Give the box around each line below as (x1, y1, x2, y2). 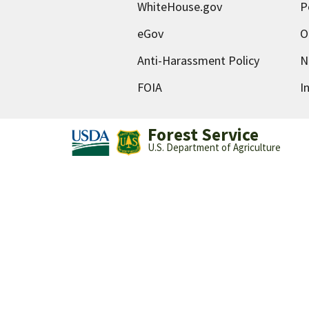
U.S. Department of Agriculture (147, 141, 281, 154)
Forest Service (147, 123, 259, 146)
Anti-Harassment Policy (137, 52, 259, 68)
